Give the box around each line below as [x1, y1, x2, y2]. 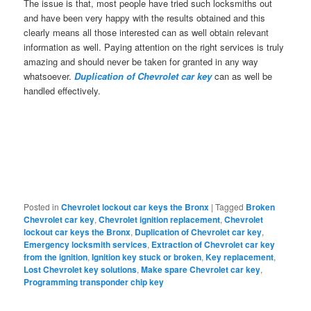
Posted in [24, 200, 60, 212]
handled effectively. [24, 84, 101, 98]
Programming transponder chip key [24, 275, 165, 288]
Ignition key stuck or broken [92, 250, 202, 263]
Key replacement [205, 250, 274, 263]
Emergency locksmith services [24, 237, 148, 251]
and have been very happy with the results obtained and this [24, 11, 266, 25]
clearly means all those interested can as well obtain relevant [24, 26, 269, 40]
